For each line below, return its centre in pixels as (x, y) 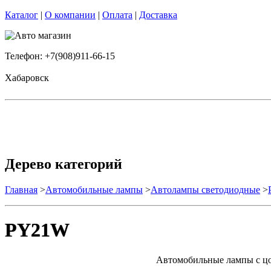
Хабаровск (27, 78)
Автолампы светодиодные (205, 189)
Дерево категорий (64, 164)
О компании (70, 15)
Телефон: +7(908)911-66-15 (60, 56)
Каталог (21, 15)
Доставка (158, 15)
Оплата (117, 15)
